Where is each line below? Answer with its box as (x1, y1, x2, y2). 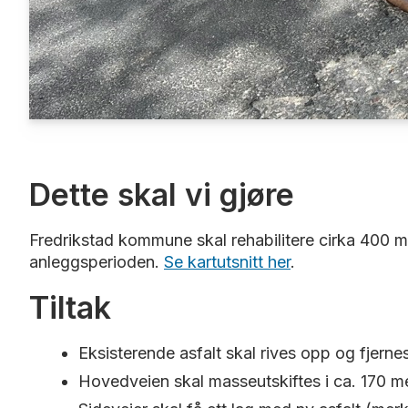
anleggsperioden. (29, 252, 164, 272)
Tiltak (29, 289, 111, 327)
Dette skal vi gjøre (29, 176, 294, 214)
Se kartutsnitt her (164, 252, 291, 272)
